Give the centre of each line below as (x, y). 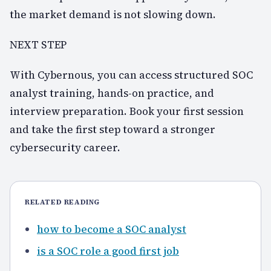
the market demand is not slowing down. (113, 14)
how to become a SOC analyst (112, 229)
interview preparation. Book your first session (127, 111)
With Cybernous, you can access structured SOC (131, 75)
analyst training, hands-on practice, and (112, 93)
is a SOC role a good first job (108, 251)
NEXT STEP (38, 44)
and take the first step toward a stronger (113, 129)
